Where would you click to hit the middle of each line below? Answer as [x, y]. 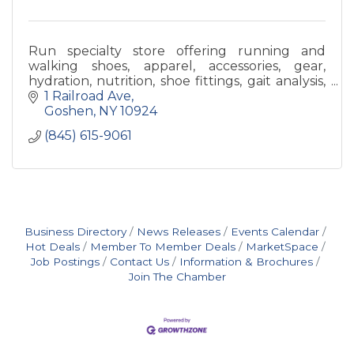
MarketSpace [282, 247]
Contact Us [139, 262]
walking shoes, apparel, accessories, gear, [177, 66]
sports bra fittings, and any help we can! [153, 96]
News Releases [179, 232]
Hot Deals [53, 247]
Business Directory [75, 232]
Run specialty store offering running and [177, 51]
